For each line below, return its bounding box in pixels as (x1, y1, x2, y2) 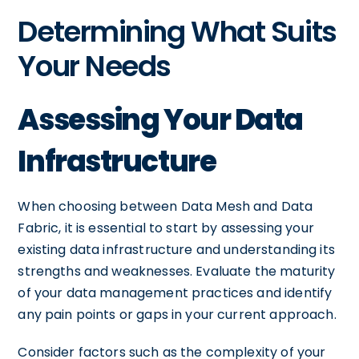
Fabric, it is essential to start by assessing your (18, 218, 314, 237)
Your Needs (18, 45, 171, 87)
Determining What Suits (18, 10, 337, 52)
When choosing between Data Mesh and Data (18, 196, 313, 216)
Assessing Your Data (18, 99, 304, 140)
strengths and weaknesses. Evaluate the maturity (18, 261, 336, 280)
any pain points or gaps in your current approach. (18, 305, 337, 324)
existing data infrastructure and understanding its (18, 240, 335, 259)
